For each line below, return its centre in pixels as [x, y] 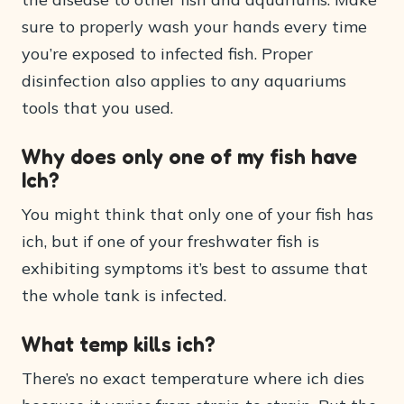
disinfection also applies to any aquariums [184, 81]
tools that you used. [97, 108]
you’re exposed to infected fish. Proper [167, 54]
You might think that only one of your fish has [197, 215]
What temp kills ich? [119, 344]
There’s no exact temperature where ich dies [193, 379]
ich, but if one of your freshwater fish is [170, 242]
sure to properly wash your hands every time [194, 27]
